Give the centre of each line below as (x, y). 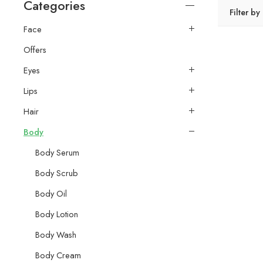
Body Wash (56, 234)
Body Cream (58, 255)
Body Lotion (57, 214)
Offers (35, 49)
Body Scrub (57, 173)
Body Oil (51, 193)
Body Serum (57, 152)
